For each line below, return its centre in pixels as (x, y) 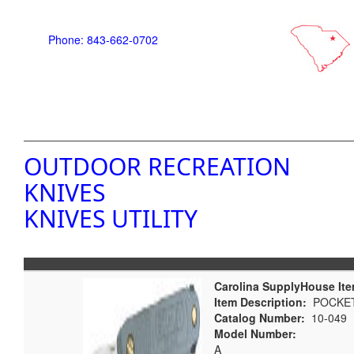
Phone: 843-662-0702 (103, 40)
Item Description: (260, 302)
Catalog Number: (260, 318)
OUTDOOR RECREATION (157, 166)
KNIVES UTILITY (111, 218)
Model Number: (255, 333)
